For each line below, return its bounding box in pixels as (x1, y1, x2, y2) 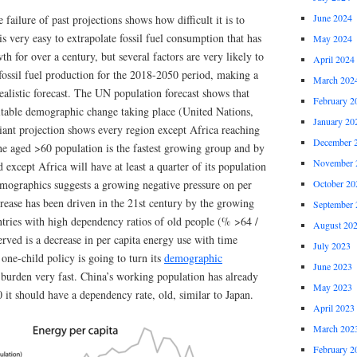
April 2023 (312, 301, 355, 315)
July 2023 (312, 239, 351, 253)
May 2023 (312, 280, 352, 294)
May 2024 (312, 32, 352, 45)
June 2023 (312, 260, 352, 273)
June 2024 (312, 11, 352, 25)
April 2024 (312, 53, 355, 66)
